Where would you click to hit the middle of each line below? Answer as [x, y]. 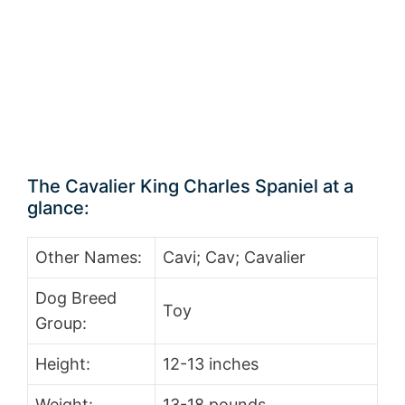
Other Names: [89, 258]
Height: [63, 364]
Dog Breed [76, 298]
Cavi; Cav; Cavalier [234, 258]
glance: [58, 208]
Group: [61, 324]
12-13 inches [211, 364]
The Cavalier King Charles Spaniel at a [190, 187]
